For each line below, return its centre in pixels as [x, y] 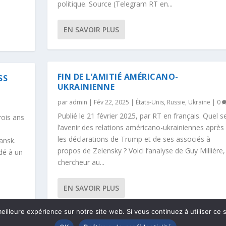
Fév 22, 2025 [111, 102]
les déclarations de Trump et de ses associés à [134, 139]
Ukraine [199, 102]
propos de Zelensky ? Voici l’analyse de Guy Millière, [141, 150]
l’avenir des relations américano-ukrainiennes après [140, 127]
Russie [176, 102]
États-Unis [150, 102]
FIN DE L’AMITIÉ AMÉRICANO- [118, 76]
